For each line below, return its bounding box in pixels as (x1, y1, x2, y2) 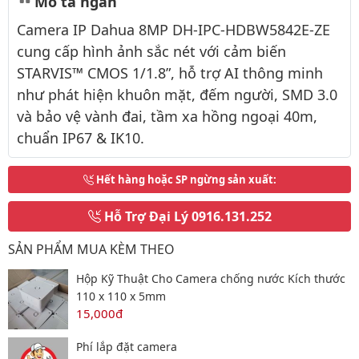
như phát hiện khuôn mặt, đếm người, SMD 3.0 (17, 85, 337, 104)
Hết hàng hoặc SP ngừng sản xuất (95, 172, 273, 187)
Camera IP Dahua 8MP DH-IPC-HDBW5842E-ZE (17, 20, 330, 39)
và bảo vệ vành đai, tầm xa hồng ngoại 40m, (17, 107, 317, 126)
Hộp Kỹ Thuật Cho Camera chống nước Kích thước (76, 271, 345, 286)
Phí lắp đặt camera (76, 339, 177, 354)
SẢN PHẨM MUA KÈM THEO (8, 240, 175, 258)
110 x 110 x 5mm (76, 288, 166, 304)
